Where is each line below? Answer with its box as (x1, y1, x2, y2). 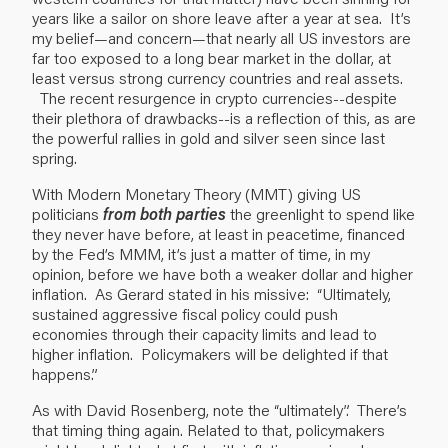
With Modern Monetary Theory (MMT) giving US (32, 182, 361, 204)
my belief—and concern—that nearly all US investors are (32, 26, 411, 48)
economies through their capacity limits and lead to (32, 322, 377, 344)
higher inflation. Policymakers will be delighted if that (32, 342, 388, 364)
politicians (32, 202, 103, 224)
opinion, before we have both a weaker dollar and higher (32, 262, 413, 284)
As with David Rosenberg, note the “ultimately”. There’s (32, 398, 407, 420)
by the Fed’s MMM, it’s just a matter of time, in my (32, 242, 370, 264)
